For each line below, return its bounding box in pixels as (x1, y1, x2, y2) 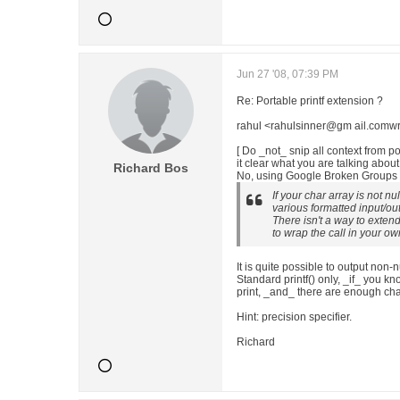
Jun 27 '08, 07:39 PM (237, 68, 338, 80)
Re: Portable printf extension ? (237, 95, 383, 107)
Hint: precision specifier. (237, 311, 352, 323)
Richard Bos (113, 161, 188, 175)
